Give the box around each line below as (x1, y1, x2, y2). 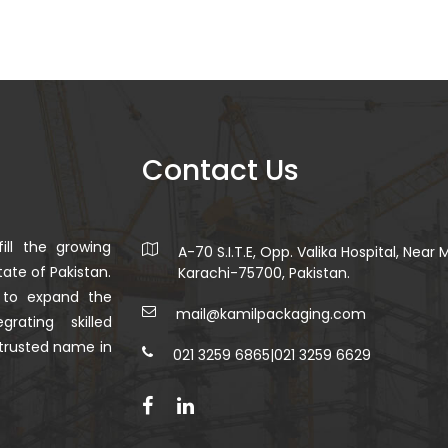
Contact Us (141, 151, 299, 190)
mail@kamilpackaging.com (175, 304, 366, 324)
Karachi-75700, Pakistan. (177, 263, 350, 283)
